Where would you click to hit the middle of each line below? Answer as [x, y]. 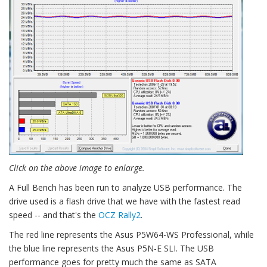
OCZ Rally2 [119, 215]
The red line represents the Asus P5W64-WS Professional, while [131, 235]
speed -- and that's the [54, 215]
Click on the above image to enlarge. [77, 168]
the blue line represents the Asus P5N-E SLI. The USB [111, 249]
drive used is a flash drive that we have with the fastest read [125, 201]
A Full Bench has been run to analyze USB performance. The [125, 188]
